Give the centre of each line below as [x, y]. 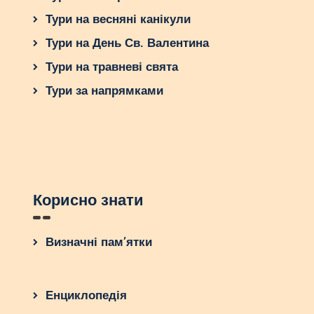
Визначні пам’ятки [98, 243]
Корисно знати [88, 200]
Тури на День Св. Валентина [127, 43]
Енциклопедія [86, 296]
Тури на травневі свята [111, 67]
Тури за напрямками [104, 90]
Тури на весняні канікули [118, 19]
